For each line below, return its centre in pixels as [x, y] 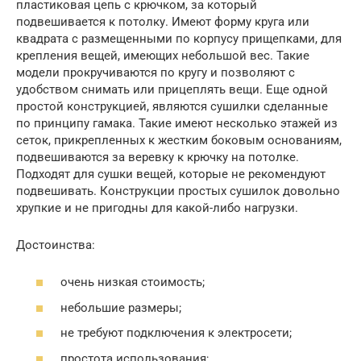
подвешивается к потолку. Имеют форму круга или [163, 21]
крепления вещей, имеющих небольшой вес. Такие [163, 55]
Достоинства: [56, 245]
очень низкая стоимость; [133, 282]
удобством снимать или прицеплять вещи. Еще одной [172, 89]
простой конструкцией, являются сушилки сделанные [172, 106]
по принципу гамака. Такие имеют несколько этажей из [177, 123]
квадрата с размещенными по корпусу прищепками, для [179, 38]
